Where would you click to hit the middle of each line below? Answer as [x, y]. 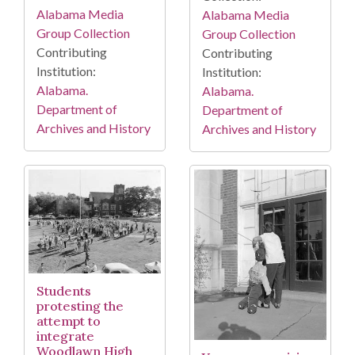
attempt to [69, 321]
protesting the [80, 305]
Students [64, 290]
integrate [65, 336]
